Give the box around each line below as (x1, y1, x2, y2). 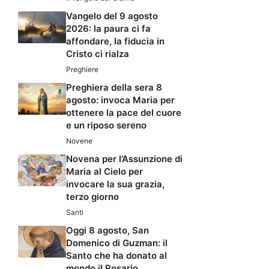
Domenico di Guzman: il (66, 237, 168, 249)
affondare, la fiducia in (66, 35, 165, 47)
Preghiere (66, 64, 98, 74)
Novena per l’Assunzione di (66, 153, 183, 165)
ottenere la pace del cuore (66, 106, 181, 118)
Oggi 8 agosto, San (66, 224, 149, 236)
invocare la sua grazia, (66, 178, 165, 190)
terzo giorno (66, 190, 119, 202)
